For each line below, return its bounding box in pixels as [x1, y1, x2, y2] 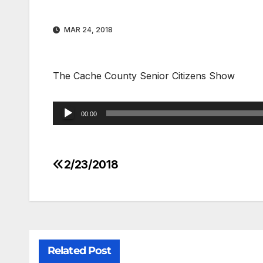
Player [52, 119, 81, 131]
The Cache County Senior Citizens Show [53, 70, 235, 82]
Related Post [48, 244, 112, 258]
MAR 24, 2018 [62, 25, 113, 35]
